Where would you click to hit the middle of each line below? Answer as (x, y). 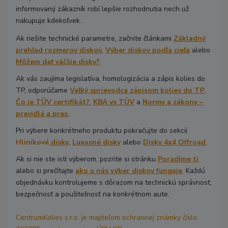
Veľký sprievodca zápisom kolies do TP (137, 91)
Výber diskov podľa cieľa (148, 50)
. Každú (194, 171)
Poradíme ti (178, 159)
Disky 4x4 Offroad (175, 142)
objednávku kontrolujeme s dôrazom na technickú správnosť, (114, 183)
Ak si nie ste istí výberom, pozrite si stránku (87, 159)
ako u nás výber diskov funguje (129, 171)
